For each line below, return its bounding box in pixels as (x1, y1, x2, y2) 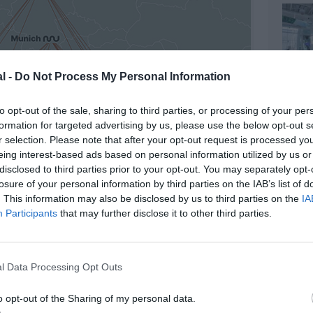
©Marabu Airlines (3, 271, 73, 282)
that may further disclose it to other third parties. (57, 207, 272, 219)
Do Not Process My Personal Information (15, 70, 231, 82)
